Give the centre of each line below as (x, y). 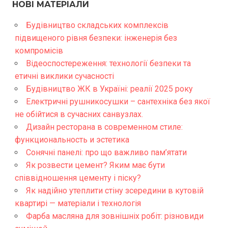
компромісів (39, 50)
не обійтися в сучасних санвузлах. (79, 114)
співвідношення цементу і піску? (78, 178)
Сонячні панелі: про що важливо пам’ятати (106, 152)
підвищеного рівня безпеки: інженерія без (96, 38)
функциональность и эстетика (72, 139)
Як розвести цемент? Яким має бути (95, 165)
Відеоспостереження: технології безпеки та (108, 63)
